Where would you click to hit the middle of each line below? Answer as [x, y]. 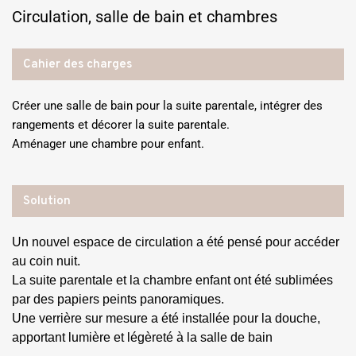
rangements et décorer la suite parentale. [121, 124]
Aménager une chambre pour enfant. [108, 143]
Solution [47, 201]
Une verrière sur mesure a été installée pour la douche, [166, 318]
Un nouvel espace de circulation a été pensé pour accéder [176, 242]
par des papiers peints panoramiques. [118, 299]
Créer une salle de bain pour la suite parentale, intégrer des [167, 105]
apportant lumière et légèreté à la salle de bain [142, 337]
